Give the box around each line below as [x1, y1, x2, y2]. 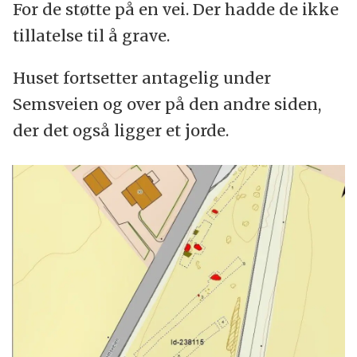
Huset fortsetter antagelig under [12, 67, 271, 88]
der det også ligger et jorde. [12, 120, 233, 140]
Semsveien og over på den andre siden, [12, 93, 321, 114]
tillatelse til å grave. [12, 25, 174, 45]
